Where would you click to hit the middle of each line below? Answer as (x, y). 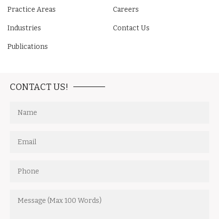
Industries (24, 28)
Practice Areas (32, 10)
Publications (28, 47)
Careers (126, 10)
